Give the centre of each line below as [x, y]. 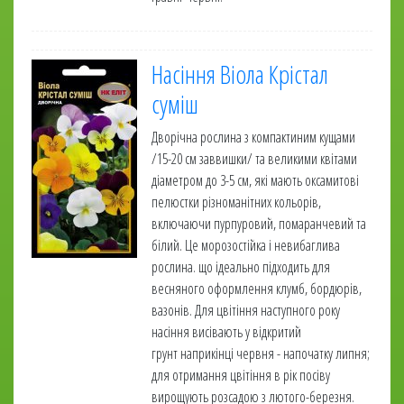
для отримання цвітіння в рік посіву [241, 375]
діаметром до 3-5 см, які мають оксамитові [255, 180]
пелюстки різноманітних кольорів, [236, 202]
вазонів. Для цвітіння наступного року [246, 310]
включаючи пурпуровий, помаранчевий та [259, 224]
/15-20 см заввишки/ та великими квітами [254, 159]
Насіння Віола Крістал [240, 74]
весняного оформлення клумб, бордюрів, [257, 289]
